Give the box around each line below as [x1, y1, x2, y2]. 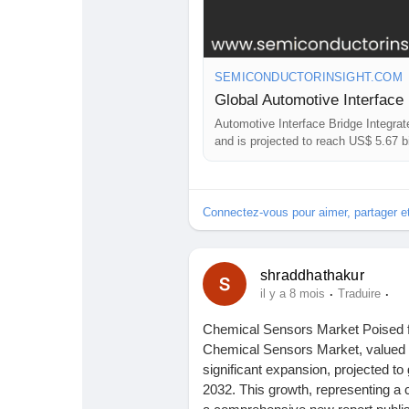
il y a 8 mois [260, 288, 325, 301]
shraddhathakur [260, 267, 364, 283]
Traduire [338, 288, 381, 301]
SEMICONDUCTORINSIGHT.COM [215, 69, 403, 84]
